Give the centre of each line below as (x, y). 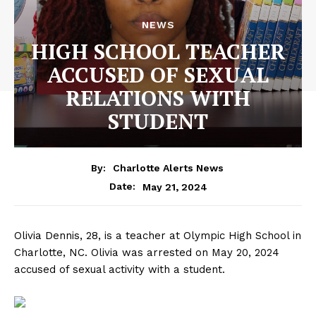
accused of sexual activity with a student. (120, 270)
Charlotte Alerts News (168, 168)
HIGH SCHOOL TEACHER (158, 51)
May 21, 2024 (175, 187)
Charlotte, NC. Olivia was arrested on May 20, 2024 (147, 253)
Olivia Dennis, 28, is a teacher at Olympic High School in (158, 236)
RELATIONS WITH (158, 98)
